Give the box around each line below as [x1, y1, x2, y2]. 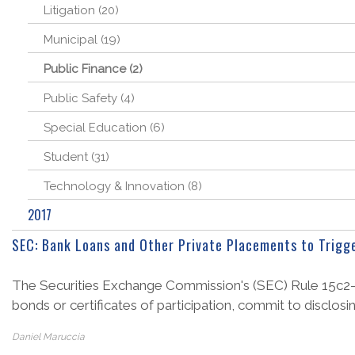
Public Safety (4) [44, 91, 135, 105]
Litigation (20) [44, 3, 119, 17]
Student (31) [44, 150, 109, 164]
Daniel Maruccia [12, 331, 85, 342]
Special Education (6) [44, 120, 165, 135]
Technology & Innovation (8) [44, 179, 202, 193]
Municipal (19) [44, 32, 120, 47]
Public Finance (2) [44, 62, 143, 76]
